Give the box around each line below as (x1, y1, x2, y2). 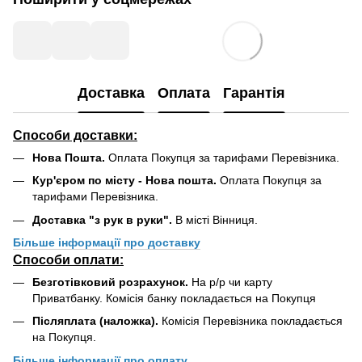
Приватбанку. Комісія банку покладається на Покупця (32, 291, 316, 305)
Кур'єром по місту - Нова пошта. (32, 174, 217, 187)
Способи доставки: (13, 127, 137, 142)
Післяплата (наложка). (32, 314, 162, 328)
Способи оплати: (13, 251, 124, 267)
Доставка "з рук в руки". (32, 213, 175, 226)
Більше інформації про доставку (13, 235, 200, 249)
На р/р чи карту (188, 275, 272, 288)
